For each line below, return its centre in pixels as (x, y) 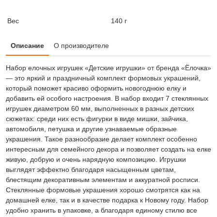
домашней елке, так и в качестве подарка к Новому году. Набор (107, 200)
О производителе (81, 45)
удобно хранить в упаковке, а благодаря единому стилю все (101, 210)
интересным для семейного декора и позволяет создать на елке (108, 149)
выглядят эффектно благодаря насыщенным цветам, (91, 169)
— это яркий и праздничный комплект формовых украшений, (103, 78)
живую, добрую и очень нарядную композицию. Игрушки (96, 159)
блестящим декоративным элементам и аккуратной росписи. (103, 179)
